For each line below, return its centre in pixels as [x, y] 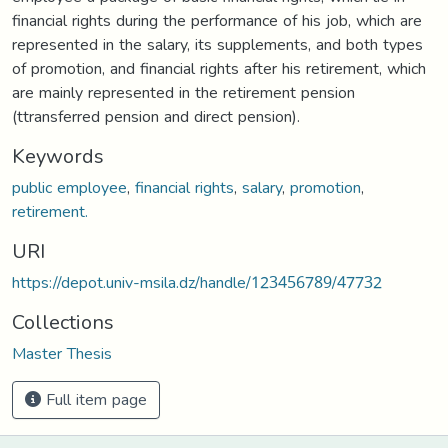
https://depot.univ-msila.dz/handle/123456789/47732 [197, 282]
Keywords [58, 155]
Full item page [94, 399]
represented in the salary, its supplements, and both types [217, 44]
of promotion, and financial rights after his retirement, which [219, 68]
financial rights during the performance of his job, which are [217, 20]
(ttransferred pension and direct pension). [156, 116]
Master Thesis [62, 353]
